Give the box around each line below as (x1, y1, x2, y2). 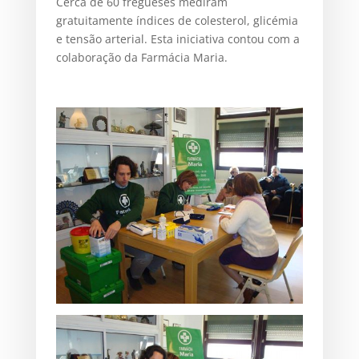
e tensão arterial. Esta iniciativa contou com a (55, 30, 300, 46)
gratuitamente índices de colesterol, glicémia (55, 12, 298, 28)
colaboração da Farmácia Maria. (55, 49, 228, 65)
